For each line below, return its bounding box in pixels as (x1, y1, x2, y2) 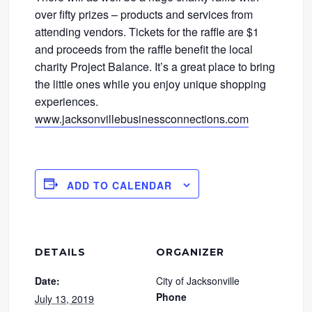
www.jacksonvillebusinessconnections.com (35, 111, 249, 127)
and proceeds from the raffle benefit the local (35, 41, 253, 58)
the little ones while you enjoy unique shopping (35, 76, 267, 93)
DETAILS (35, 245, 86, 258)
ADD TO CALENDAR (67, 178, 173, 192)
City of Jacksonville (156, 273, 240, 288)
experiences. (35, 93, 99, 110)
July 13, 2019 (35, 291, 95, 306)
